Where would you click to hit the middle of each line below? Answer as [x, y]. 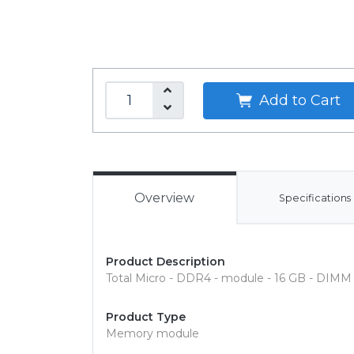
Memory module [153, 333]
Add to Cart [298, 100]
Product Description [166, 262]
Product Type [146, 317]
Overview [165, 198]
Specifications [315, 198]
